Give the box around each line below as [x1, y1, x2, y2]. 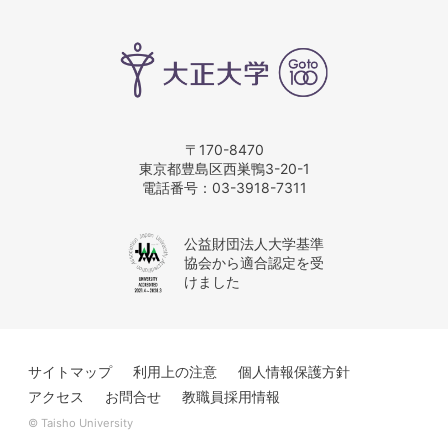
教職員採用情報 [182, 387, 280, 405]
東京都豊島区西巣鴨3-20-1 [138, 159, 310, 177]
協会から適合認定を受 [184, 254, 325, 272]
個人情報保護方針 [238, 362, 350, 380]
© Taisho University [28, 415, 133, 430]
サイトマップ [28, 362, 112, 380]
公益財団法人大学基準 [184, 235, 325, 253]
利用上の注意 [133, 362, 217, 380]
